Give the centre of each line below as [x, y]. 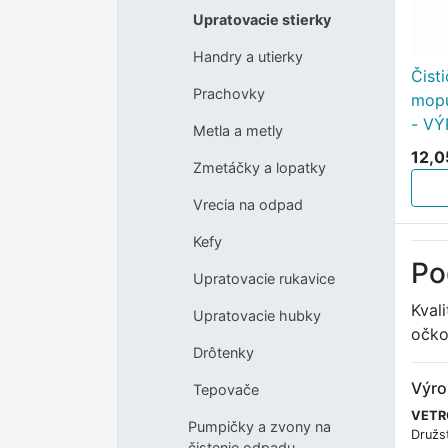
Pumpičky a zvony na [260, 426]
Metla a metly [237, 130]
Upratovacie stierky [261, 19]
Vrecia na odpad [247, 204]
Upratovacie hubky [256, 315]
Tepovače [225, 389]
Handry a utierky [247, 56]
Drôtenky [223, 352]
